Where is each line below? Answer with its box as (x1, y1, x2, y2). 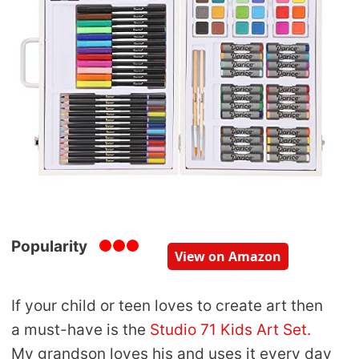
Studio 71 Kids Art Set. (150, 320, 311, 339)
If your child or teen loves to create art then (11, 296, 323, 315)
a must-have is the (11, 320, 150, 339)
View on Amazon (175, 247, 281, 265)
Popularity (11, 236, 87, 256)
